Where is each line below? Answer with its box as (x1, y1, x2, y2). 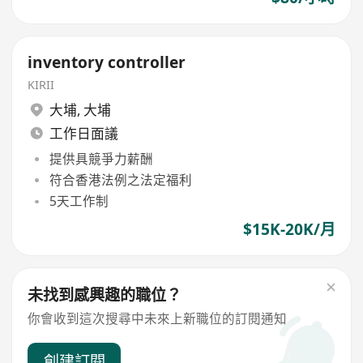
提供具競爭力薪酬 (49, 149, 153, 168)
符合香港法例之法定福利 (49, 171, 192, 190)
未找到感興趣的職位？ (28, 284, 182, 306)
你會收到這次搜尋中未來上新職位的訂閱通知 (28, 309, 288, 327)
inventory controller (28, 52, 186, 74)
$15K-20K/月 (242, 219, 335, 241)
